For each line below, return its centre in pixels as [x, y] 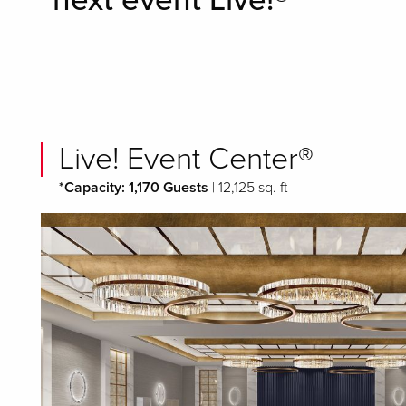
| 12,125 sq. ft [250, 188]
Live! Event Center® [186, 159]
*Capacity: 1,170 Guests [134, 188]
